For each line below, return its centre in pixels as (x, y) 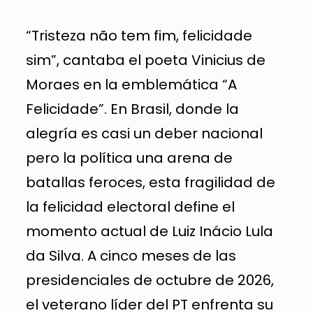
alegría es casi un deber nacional (144, 133)
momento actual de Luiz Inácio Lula (149, 231)
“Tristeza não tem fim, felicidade (139, 35)
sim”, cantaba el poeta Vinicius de (145, 60)
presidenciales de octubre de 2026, (150, 280)
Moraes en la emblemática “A (131, 84)
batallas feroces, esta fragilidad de (150, 182)
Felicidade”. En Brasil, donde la (132, 109)
